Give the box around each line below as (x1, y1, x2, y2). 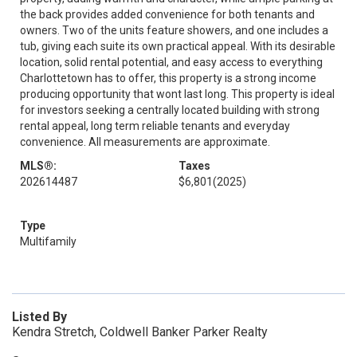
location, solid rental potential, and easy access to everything (20, 56, 323, 69)
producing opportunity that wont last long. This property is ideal (20, 88, 335, 100)
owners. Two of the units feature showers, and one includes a (20, 24, 328, 37)
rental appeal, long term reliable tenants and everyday (20, 120, 290, 132)
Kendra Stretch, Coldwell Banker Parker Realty (12, 324, 268, 339)
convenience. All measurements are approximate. (20, 135, 270, 148)
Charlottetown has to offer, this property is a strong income (20, 72, 316, 84)
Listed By (12, 309, 67, 324)
